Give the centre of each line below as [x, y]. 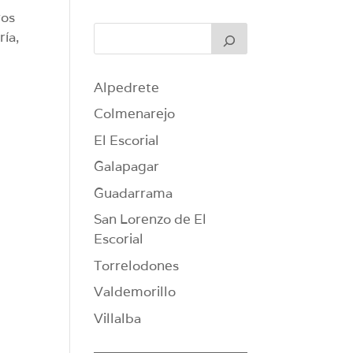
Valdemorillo [135, 292]
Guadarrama [134, 193]
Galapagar [127, 167]
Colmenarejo [135, 114]
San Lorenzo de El [150, 219]
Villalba [118, 318]
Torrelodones [137, 265]
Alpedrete [127, 87]
